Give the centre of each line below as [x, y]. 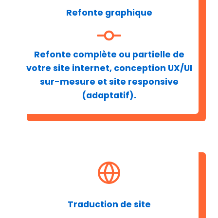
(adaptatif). [109, 96]
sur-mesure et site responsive [109, 82]
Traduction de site [109, 204]
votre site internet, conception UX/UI [109, 68]
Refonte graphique [109, 13]
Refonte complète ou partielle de [109, 55]
